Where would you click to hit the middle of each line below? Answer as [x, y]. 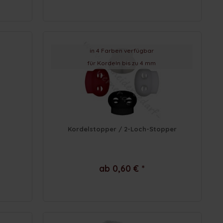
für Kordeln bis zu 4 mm [122, 63]
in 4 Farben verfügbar [121, 51]
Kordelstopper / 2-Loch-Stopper [122, 129]
